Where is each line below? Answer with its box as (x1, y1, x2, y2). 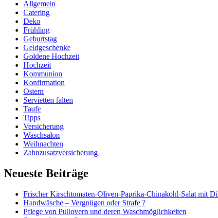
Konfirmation (23, 78, 65, 87)
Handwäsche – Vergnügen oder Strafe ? (23, 199, 145, 207)
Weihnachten (23, 140, 63, 148)
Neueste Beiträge (4, 167, 89, 180)
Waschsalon (23, 131, 60, 140)
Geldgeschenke (23, 43, 71, 52)
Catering (23, 8, 50, 17)
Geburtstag (23, 35, 57, 43)
